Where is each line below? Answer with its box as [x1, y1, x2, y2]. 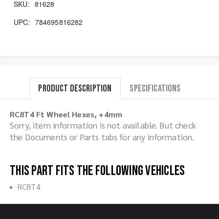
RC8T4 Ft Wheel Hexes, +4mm [10, 109, 123, 119]
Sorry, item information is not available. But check [10, 119, 196, 131]
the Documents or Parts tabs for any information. [10, 131, 195, 142]
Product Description [38, 82, 112, 94]
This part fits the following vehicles [10, 162, 185, 179]
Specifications [130, 82, 181, 94]
